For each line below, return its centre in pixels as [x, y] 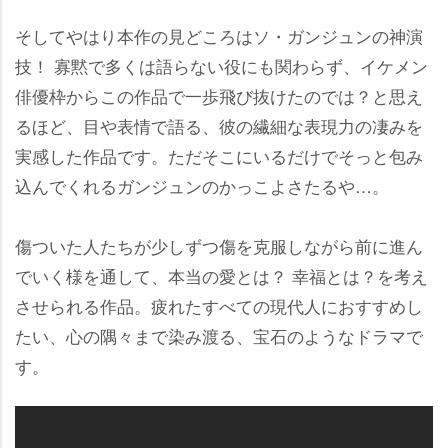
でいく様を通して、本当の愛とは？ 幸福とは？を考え [221, 275]
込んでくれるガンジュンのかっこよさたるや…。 [202, 185]
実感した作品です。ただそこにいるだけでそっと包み [219, 155]
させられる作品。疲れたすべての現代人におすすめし [219, 305]
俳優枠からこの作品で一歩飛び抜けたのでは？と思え [219, 95]
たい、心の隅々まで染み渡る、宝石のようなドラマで [219, 335]
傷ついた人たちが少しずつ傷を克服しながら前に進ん [219, 245]
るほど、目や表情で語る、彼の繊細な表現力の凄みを [219, 125]
